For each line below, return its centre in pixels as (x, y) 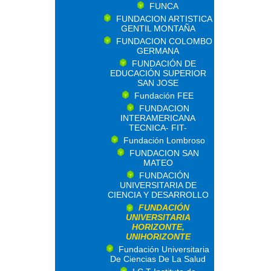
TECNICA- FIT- (158, 128)
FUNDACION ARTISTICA (164, 19)
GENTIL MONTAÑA (158, 28)
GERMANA (158, 51)
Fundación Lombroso (164, 140)
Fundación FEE (164, 96)
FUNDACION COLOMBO (164, 41)
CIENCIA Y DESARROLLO (158, 195)
